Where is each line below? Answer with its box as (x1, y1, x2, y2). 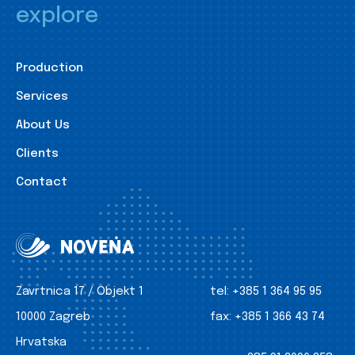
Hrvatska (16, 336, 67, 349)
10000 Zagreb (16, 311, 90, 323)
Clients (16, 147, 59, 160)
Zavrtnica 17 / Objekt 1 (16, 285, 143, 298)
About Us (16, 119, 70, 132)
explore (16, 5, 98, 28)
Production (16, 62, 83, 74)
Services (16, 90, 68, 103)
